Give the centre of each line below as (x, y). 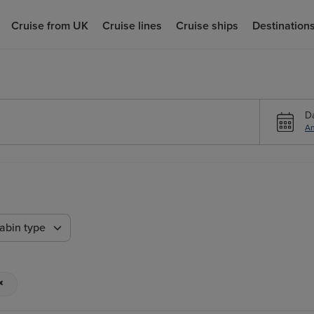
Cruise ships (207, 26)
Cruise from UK (49, 26)
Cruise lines (132, 26)
